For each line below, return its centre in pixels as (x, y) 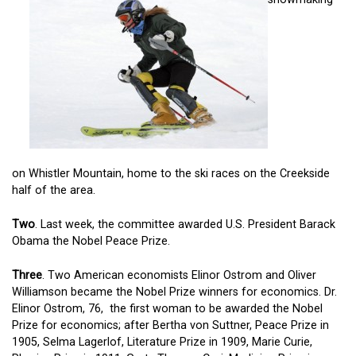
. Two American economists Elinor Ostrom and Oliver (179, 275)
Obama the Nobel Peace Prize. (91, 241)
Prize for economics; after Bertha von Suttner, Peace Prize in (170, 325)
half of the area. (54, 191)
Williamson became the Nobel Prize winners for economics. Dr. (174, 292)
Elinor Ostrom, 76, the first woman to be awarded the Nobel (167, 308)
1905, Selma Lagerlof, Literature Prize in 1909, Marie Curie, (162, 342)
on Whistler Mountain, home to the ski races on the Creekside (171, 174)
